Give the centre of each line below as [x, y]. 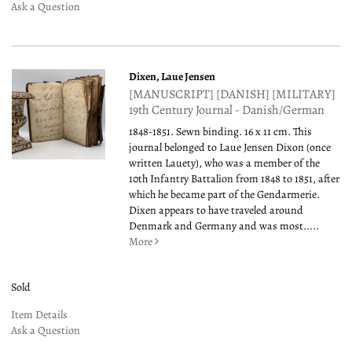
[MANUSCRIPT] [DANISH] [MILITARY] [233, 94]
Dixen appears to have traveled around [216, 210]
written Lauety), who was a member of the [225, 163]
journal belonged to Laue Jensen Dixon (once [230, 147]
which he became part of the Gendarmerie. [225, 194]
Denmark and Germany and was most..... [224, 225]
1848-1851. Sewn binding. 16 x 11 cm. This [221, 131]
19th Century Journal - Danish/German [227, 110]
